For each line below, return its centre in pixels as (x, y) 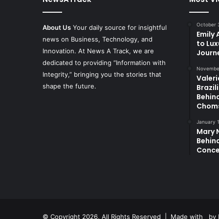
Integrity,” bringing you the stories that (102, 74)
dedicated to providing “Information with (104, 63)
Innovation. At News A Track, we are (98, 51)
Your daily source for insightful (119, 27)
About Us (57, 27)
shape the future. (69, 86)
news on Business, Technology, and (98, 39)
